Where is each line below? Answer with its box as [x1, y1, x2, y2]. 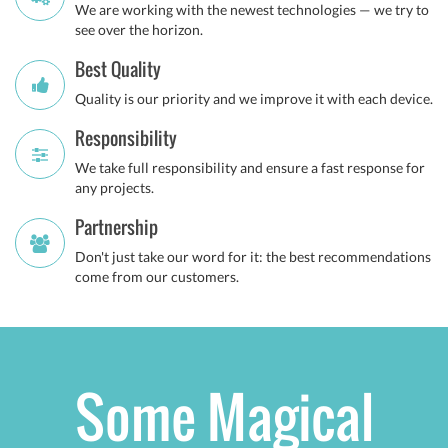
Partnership [75, 214, 158, 240]
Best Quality [75, 56, 161, 82]
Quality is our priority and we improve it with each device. [75, 90, 433, 107]
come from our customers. [75, 268, 239, 285]
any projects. [75, 179, 154, 196]
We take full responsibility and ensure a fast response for [75, 159, 425, 176]
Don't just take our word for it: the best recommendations [75, 248, 431, 265]
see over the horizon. [75, 21, 203, 38]
